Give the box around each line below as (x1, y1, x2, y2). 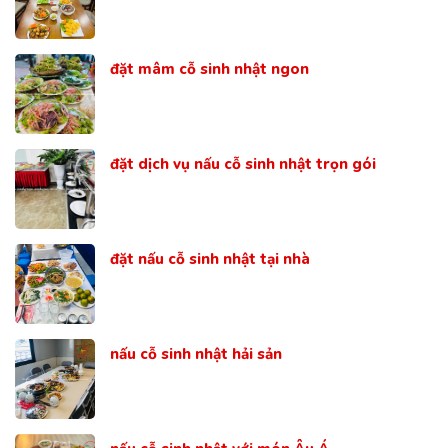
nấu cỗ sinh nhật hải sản (110, 343, 282, 364)
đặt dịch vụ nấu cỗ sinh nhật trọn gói (110, 153, 376, 174)
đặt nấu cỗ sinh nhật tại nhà (110, 248, 310, 269)
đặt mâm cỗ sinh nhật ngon (110, 58, 309, 79)
